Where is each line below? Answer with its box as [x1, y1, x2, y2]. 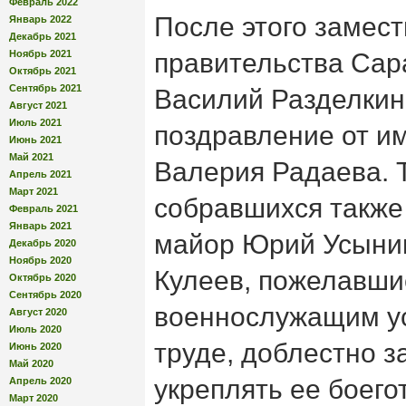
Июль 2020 [9, 323, 62, 334]
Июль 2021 [9, 116, 62, 128]
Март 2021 [9, 185, 58, 197]
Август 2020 [9, 305, 67, 317]
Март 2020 [9, 391, 58, 403]
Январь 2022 [9, 13, 72, 24]
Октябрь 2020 [9, 271, 76, 283]
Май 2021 [9, 150, 53, 162]
